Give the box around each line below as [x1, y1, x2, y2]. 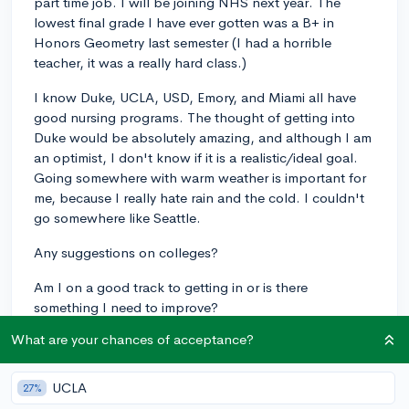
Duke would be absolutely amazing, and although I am [34, 128, 372, 146]
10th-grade [38, 371, 90, 384]
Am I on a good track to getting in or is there [34, 278, 308, 296]
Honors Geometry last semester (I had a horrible [34, 33, 331, 51]
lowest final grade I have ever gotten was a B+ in [34, 13, 334, 31]
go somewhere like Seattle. [34, 208, 201, 226]
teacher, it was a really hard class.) [34, 53, 246, 71]
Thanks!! [34, 332, 89, 351]
